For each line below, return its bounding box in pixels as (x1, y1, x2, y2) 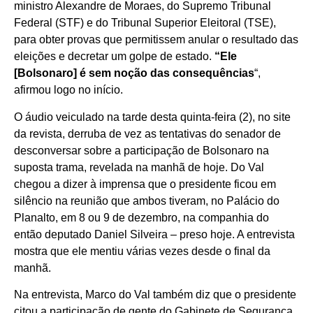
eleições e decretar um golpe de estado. (14, 50, 214, 63)
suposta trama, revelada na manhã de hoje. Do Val (14, 161, 264, 173)
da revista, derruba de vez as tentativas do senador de (14, 127, 281, 140)
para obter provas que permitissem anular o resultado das (14, 34, 298, 46)
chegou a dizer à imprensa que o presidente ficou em (14, 177, 276, 190)
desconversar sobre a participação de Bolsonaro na (14, 144, 269, 156)
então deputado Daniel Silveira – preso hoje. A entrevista (14, 228, 295, 240)
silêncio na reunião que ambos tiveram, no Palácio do (14, 194, 279, 207)
